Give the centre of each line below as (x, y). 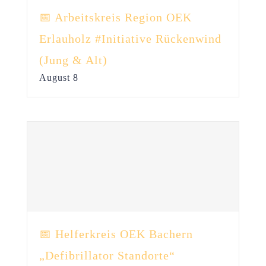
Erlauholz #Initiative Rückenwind (130, 39)
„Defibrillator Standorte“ (107, 255)
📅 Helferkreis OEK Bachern (116, 234)
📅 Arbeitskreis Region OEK (115, 17)
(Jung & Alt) (73, 60)
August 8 (58, 77)
